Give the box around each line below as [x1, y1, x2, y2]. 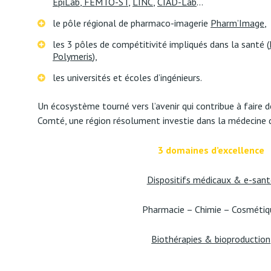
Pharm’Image [211, 17, 264, 29]
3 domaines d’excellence [157, 144, 264, 156]
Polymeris [53, 50, 93, 62]
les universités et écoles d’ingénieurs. [53, 71, 202, 83]
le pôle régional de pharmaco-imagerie [53, 17, 211, 29]
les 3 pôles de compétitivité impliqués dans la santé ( [53, 38, 269, 50]
